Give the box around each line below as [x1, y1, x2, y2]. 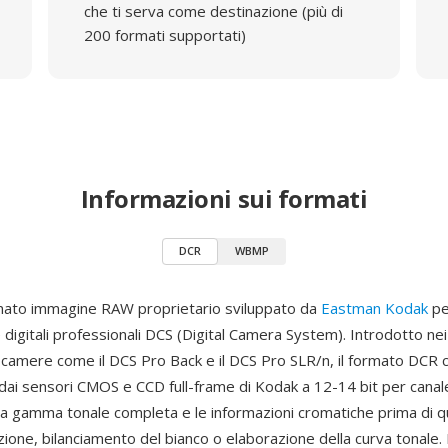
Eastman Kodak [321, 298, 428, 318]
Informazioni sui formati [80, 182, 368, 215]
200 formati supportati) [83, 25, 246, 45]
